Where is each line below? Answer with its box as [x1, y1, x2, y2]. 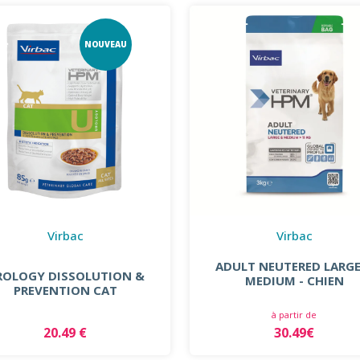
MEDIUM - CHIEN [244, 272, 344, 288]
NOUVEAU [84, 39, 127, 51]
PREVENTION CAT [13, 281, 117, 298]
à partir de [272, 308, 317, 321]
